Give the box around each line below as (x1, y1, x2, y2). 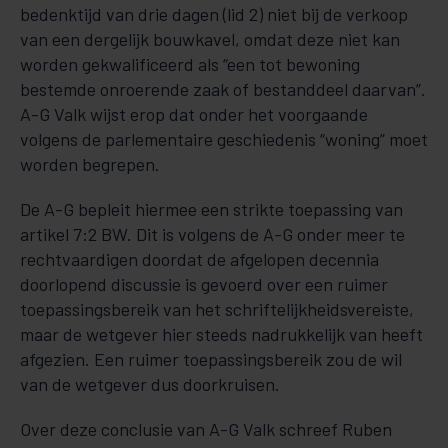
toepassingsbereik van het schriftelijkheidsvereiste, (20, 298, 414, 320)
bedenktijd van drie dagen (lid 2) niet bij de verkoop (20, 3, 408, 25)
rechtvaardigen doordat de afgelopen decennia (20, 248, 379, 270)
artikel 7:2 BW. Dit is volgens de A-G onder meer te (20, 223, 405, 245)
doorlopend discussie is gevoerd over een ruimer (20, 273, 388, 295)
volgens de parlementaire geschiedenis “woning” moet (20, 128, 428, 150)
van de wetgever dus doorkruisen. (20, 373, 280, 395)
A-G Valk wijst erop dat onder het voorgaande (20, 103, 368, 125)
